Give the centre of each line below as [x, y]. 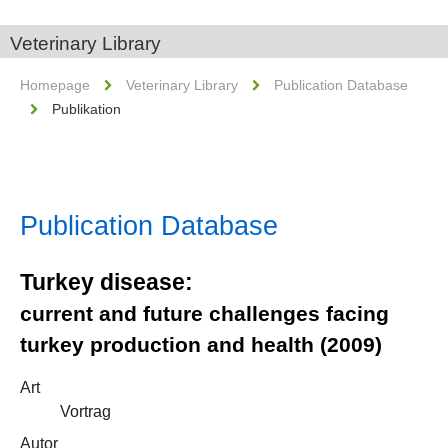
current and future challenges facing [204, 313]
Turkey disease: [106, 282]
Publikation [86, 109]
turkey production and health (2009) [201, 344]
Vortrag [85, 411]
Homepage [55, 85]
